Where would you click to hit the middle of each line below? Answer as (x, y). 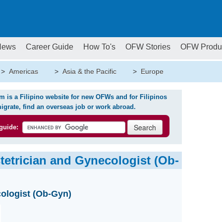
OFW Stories (148, 47)
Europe (152, 71)
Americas (23, 71)
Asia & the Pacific (89, 71)
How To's (99, 47)
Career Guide (49, 47)
